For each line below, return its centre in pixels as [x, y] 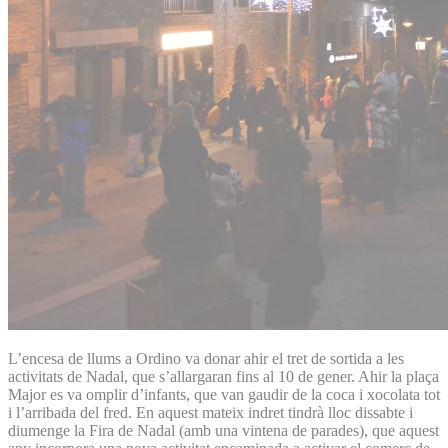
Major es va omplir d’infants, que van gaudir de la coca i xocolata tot [224, 394]
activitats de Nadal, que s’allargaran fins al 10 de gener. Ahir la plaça [223, 376]
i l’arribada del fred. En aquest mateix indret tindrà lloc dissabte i [210, 412]
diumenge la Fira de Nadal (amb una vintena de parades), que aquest [223, 430]
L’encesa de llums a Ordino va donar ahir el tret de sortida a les [206, 358]
